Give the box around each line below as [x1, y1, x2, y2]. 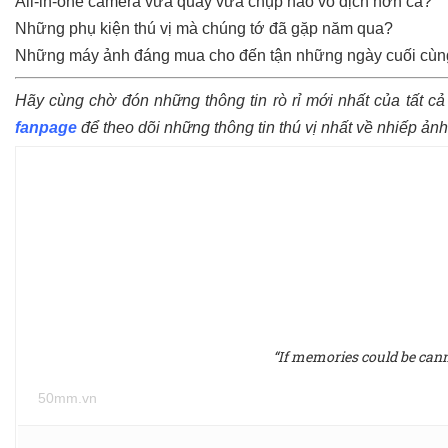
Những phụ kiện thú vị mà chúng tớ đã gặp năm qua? [15, 20, 393, 38]
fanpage [15, 119, 77, 137]
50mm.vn [38, 390, 97, 407]
